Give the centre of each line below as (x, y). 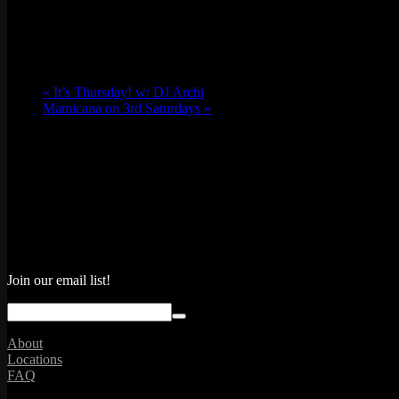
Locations (35, 360)
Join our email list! (59, 281)
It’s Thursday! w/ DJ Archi (127, 93)
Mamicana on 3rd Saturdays (123, 109)
